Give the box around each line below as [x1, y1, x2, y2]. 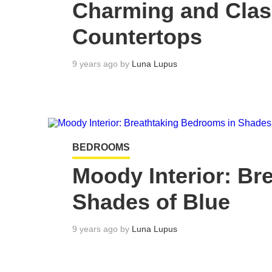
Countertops [72, 24, 202, 50]
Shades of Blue [72, 189, 230, 215]
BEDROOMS [72, 141, 130, 153]
